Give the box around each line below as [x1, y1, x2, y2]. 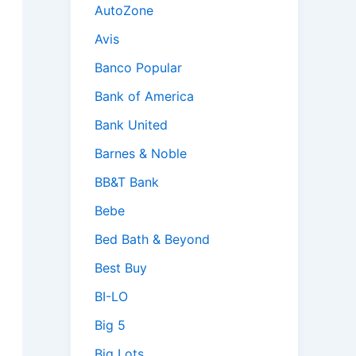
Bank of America [95, 88, 194, 105]
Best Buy [95, 260, 147, 277]
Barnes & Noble [95, 145, 187, 162]
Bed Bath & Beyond [95, 231, 210, 248]
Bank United [95, 117, 168, 133]
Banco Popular [95, 60, 182, 76]
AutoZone [95, 2, 153, 19]
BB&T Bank [95, 174, 159, 191]
